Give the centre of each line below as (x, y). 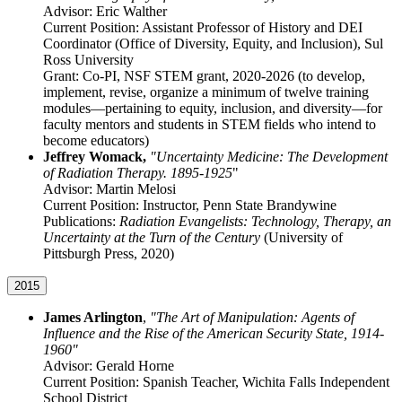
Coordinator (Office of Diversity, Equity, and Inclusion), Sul (213, 44)
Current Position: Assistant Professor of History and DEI (203, 28)
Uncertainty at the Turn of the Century (153, 238)
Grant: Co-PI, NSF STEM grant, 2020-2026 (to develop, (204, 76)
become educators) (96, 141)
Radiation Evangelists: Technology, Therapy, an (255, 222)
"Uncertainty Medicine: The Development (269, 157)
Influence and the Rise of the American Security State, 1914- (214, 334)
